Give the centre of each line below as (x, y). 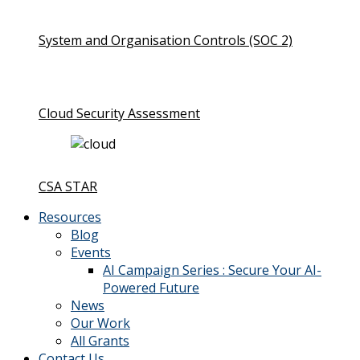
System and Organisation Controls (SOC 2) (166, 40)
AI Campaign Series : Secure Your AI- (212, 270)
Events (91, 252)
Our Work (100, 323)
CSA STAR (68, 186)
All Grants (100, 340)
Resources (70, 217)
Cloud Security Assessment (119, 113)
